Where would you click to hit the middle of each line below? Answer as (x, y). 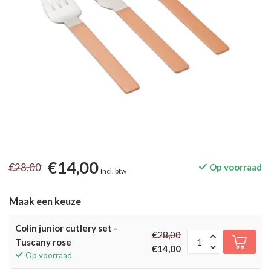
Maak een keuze (45, 201)
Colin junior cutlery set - (66, 228)
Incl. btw (113, 171)
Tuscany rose (43, 242)
